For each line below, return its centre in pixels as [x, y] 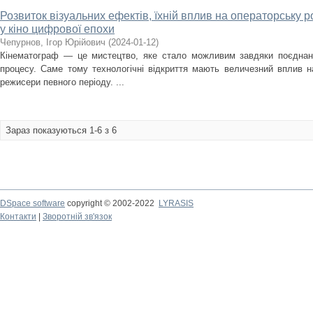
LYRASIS [176, 203]
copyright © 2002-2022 [112, 203]
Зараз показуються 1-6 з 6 [61, 130]
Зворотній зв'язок [77, 217]
